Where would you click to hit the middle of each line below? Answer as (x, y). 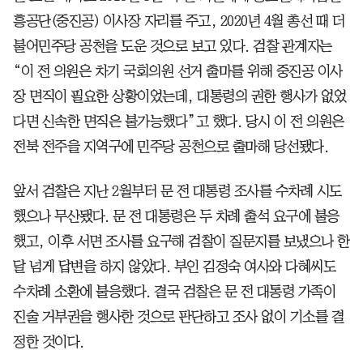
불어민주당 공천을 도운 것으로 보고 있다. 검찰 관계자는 (173, 46)
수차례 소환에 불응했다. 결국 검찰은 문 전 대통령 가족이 (174, 291)
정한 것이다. (49, 342)
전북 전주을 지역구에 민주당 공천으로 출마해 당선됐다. (171, 146)
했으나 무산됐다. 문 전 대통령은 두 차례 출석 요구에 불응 (176, 216)
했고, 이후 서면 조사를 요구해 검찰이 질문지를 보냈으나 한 (181, 241)
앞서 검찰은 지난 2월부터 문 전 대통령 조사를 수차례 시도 (177, 191)
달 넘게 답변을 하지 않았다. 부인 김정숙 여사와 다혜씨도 (174, 266)
